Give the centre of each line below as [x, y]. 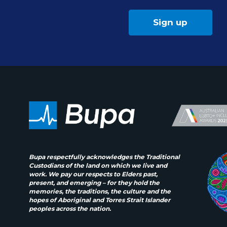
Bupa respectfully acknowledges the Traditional [104, 157]
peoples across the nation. [70, 208]
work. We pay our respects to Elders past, [93, 174]
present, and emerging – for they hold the [94, 182]
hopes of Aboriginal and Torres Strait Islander [100, 200]
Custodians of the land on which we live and [98, 165]
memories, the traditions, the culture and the [100, 191]
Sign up [170, 22]
